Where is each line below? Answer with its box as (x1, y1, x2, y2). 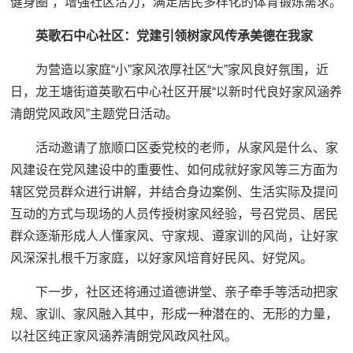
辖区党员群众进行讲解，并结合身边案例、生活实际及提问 (10, 185, 339, 199)
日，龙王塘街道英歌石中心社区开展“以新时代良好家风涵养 (10, 85, 343, 99)
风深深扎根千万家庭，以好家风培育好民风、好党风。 (10, 251, 314, 266)
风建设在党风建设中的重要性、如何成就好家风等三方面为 (10, 163, 339, 177)
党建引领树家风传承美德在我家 (136, 29, 314, 43)
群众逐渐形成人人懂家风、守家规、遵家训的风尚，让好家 (10, 229, 339, 243)
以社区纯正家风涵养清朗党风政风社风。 (10, 329, 238, 344)
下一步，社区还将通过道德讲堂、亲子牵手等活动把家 (35, 285, 339, 299)
